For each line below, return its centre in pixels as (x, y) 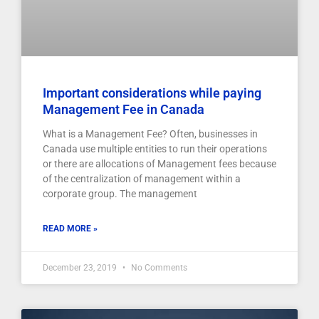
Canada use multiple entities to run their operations (155, 149)
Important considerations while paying (152, 93)
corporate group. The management (120, 194)
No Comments (158, 268)
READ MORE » (70, 229)
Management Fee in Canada (124, 110)
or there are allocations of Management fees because (159, 164)
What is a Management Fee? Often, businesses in (150, 134)
